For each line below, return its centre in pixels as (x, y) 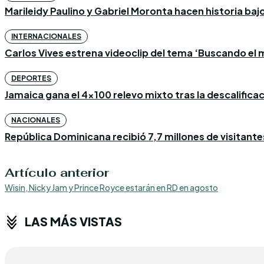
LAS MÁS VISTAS (73, 221)
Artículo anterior (57, 173)
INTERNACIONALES (46, 37)
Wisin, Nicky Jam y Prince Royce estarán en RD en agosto (111, 188)
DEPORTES (31, 78)
